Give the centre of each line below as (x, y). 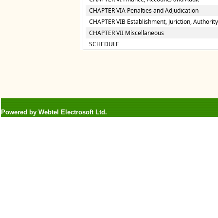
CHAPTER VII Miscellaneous (127, 33)
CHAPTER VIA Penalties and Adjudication (144, 10)
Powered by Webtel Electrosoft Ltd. (54, 112)
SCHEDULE (104, 44)
